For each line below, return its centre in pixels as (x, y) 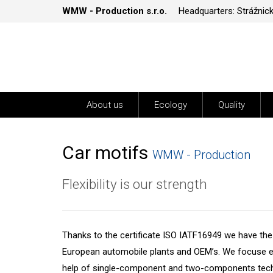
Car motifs (107, 153)
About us (105, 105)
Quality (232, 105)
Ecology (171, 105)
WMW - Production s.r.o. (115, 11)
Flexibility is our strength (135, 184)
